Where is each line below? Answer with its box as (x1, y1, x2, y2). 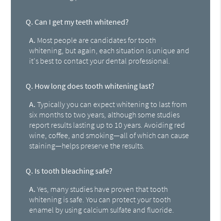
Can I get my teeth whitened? (33, 17, 129, 27)
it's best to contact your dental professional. (29, 56, 171, 66)
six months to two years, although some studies (29, 110, 180, 120)
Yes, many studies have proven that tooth (36, 184, 168, 194)
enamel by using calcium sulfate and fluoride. (29, 205, 175, 215)
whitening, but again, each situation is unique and (29, 45, 190, 56)
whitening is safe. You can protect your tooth (29, 194, 171, 205)
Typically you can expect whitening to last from (36, 99, 187, 110)
